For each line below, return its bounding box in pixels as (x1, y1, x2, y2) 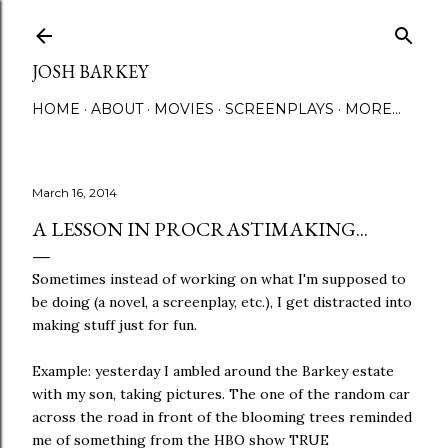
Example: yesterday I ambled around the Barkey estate (32, 362, 394, 380)
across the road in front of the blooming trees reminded (32, 408, 412, 426)
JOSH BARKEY (32, 60, 148, 83)
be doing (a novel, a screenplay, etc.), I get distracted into (32, 293, 412, 311)
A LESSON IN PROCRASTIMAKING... (32, 216, 368, 242)
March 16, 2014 (32, 185, 117, 200)
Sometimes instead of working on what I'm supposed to (32, 270, 406, 288)
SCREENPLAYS (225, 100, 334, 118)
